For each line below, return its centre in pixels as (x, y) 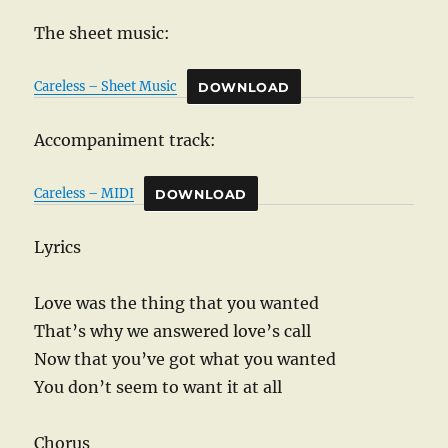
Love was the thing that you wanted (177, 303)
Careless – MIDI (84, 193)
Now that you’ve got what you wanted (185, 359)
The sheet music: (102, 33)
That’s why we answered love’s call (173, 331)
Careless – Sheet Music (106, 86)
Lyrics (58, 247)
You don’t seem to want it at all (158, 387)
